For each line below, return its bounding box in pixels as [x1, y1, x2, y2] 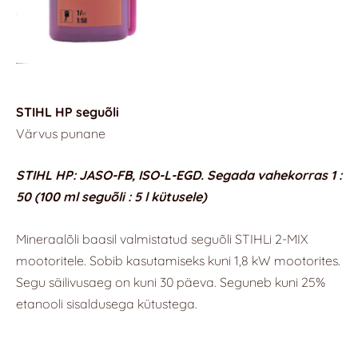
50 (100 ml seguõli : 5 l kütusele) [16, 189, 207, 205]
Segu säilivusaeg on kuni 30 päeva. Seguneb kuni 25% [16, 274, 325, 291]
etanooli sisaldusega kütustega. [16, 296, 197, 312]
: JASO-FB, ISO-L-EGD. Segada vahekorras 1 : [73, 167, 342, 184]
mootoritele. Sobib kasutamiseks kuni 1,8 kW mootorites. [16, 253, 340, 269]
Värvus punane [16, 125, 105, 141]
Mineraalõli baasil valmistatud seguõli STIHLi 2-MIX [16, 231, 308, 248]
